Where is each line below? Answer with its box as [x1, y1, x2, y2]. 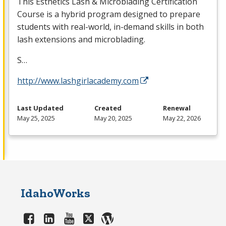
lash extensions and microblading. [17, 34, 145, 45]
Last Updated [17, 103, 64, 113]
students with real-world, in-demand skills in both [17, 21, 204, 33]
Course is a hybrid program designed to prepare [17, 9, 200, 20]
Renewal [163, 103, 191, 113]
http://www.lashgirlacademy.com [17, 75, 139, 87]
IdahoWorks [21, 186, 91, 201]
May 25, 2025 [17, 114, 55, 123]
